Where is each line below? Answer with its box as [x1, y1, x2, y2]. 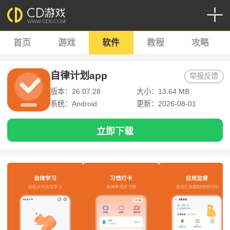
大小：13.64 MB [136, 87, 189, 96]
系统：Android [50, 100, 97, 108]
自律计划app [50, 70, 107, 82]
